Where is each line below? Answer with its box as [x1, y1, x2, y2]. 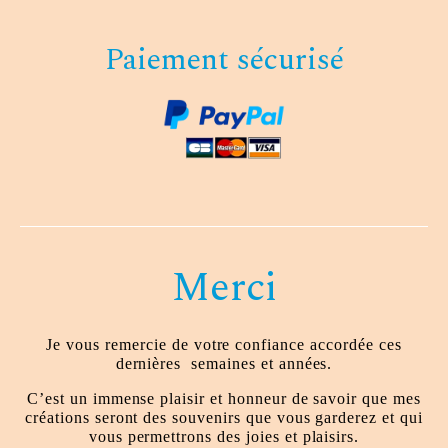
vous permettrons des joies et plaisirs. [88, 428, 360, 446]
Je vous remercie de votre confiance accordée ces [46, 336, 402, 354]
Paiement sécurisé [104, 37, 344, 84]
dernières [115, 355, 182, 373]
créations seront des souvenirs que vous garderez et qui [25, 409, 423, 427]
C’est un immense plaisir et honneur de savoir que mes [27, 390, 421, 408]
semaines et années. [181, 355, 333, 373]
